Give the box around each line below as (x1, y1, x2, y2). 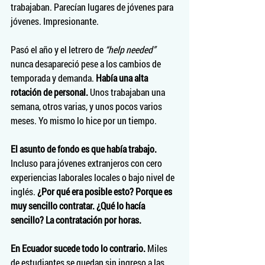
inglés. (11, 185, 37, 198)
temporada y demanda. (11, 72, 96, 84)
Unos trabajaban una (88, 86, 167, 98)
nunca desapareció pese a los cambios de (11, 57, 163, 70)
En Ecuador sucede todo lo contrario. (11, 242, 146, 254)
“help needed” (105, 43, 156, 56)
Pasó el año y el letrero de (11, 43, 105, 56)
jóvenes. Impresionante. (11, 15, 101, 27)
